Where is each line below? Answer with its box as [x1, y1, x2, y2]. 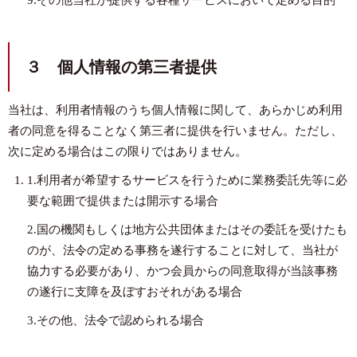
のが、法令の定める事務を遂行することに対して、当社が [27, 244, 338, 257]
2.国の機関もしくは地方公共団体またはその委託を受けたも [27, 223, 347, 236]
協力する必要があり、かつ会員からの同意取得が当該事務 [27, 265, 338, 277]
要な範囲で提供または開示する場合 [27, 194, 218, 207]
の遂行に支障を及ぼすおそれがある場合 [27, 285, 242, 298]
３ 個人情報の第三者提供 [25, 58, 217, 76]
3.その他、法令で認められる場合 [27, 314, 204, 327]
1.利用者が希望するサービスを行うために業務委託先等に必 [27, 174, 347, 186]
